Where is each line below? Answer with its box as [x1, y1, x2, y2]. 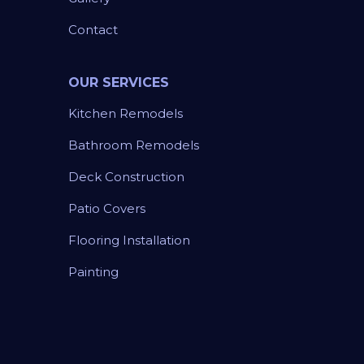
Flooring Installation [68, 232, 190, 249]
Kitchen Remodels [68, 106, 183, 122]
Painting [68, 264, 119, 280]
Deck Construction [68, 169, 184, 185]
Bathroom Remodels [68, 137, 199, 154]
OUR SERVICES [68, 75, 169, 91]
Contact [68, 22, 118, 38]
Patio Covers [68, 201, 145, 217]
